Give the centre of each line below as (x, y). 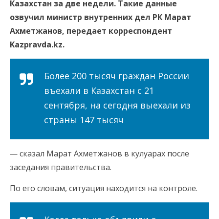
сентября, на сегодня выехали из (117, 105)
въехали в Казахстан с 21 (99, 91)
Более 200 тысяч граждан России (117, 76)
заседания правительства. (61, 167)
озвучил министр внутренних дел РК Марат (100, 17)
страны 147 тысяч (84, 120)
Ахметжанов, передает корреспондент (91, 31)
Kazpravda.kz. (37, 45)
